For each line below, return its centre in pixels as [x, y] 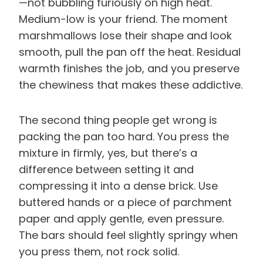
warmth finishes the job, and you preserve [129, 68]
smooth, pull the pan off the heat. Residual [130, 52]
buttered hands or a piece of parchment [125, 202]
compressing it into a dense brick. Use [118, 186]
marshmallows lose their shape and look [125, 35]
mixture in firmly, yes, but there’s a [108, 153]
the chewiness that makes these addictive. [131, 85]
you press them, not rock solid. [99, 251]
